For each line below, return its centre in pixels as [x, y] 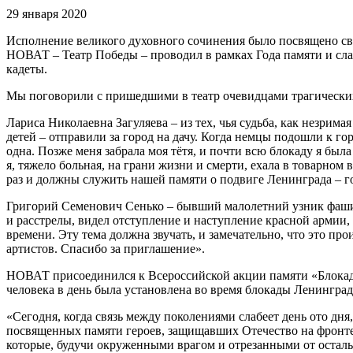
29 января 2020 [46, 14]
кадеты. [27, 69]
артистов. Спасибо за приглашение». [106, 249]
